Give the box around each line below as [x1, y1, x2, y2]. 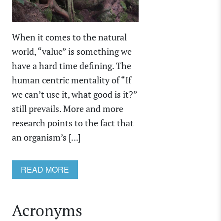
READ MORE [21, 163, 69, 175]
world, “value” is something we [12, 45, 132, 57]
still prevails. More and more [12, 102, 123, 114]
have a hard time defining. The [12, 59, 131, 72]
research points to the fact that [12, 116, 134, 129]
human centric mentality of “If [12, 74, 131, 86]
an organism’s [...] [12, 131, 81, 143]
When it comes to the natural [12, 31, 127, 43]
